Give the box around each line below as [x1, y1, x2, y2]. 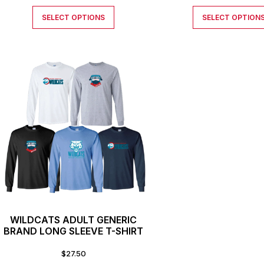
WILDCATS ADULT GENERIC [10, 214, 137, 226]
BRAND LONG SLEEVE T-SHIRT [4, 225, 144, 237]
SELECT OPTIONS [42, 12, 105, 22]
